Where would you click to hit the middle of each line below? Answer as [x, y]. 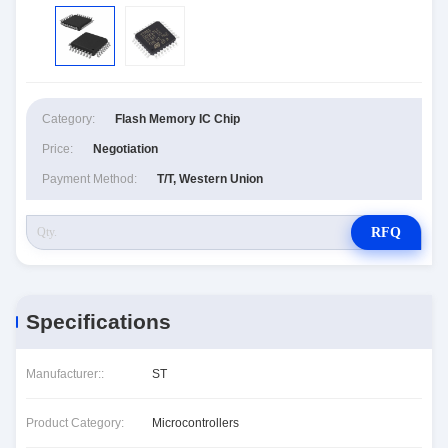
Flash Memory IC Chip [177, 119]
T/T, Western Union [210, 179]
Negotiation [125, 149]
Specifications [98, 321]
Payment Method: [89, 179]
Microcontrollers [195, 423]
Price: [57, 149]
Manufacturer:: [65, 373]
